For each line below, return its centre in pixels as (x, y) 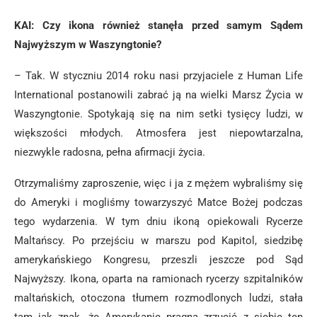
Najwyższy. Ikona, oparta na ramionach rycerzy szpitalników (158, 279)
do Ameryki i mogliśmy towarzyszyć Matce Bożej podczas (158, 202)
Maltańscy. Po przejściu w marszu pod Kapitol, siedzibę (158, 241)
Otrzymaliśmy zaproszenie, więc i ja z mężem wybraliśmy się (158, 183)
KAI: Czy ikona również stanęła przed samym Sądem (158, 25)
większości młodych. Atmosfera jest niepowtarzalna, (158, 133)
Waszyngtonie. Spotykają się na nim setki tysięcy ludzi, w (158, 114)
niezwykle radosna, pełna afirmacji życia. (110, 152)
